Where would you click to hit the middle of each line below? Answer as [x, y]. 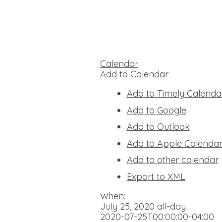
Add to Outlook [158, 127]
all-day [171, 207]
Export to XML [156, 177]
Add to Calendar [134, 74]
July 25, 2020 [128, 207]
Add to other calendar [172, 160]
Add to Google [156, 110]
